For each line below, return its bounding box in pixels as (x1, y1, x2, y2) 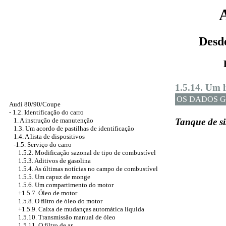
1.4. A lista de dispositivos (14, 133, 85, 140)
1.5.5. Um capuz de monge (18, 173, 90, 181)
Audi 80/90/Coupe (9, 100, 61, 108)
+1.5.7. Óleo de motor (18, 189, 77, 197)
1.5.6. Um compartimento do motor (18, 181, 114, 189)
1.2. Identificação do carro (13, 108, 84, 116)
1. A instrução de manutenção (14, 117, 93, 124)
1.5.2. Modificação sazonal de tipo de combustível (18, 149, 156, 156)
